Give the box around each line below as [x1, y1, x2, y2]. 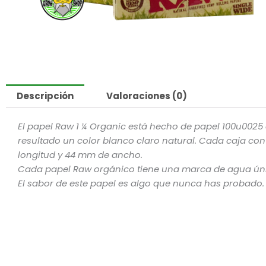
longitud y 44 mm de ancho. [18, 148, 142, 161]
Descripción [17, 90, 74, 102]
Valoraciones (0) [106, 90, 187, 102]
